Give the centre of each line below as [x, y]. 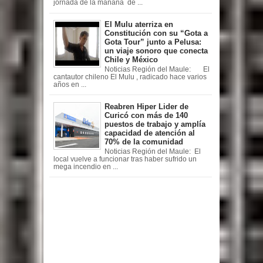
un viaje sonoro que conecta [156, 51]
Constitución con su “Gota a [156, 33]
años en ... [70, 85]
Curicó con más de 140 [146, 116]
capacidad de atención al [150, 133]
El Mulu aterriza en [139, 25]
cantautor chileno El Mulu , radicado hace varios [130, 77]
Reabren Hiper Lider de [146, 107]
